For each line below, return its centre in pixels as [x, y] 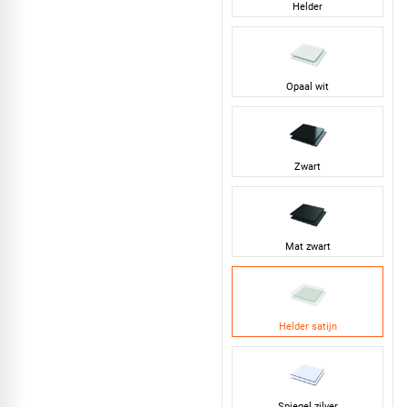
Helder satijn [308, 327]
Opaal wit [308, 87]
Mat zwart [308, 247]
